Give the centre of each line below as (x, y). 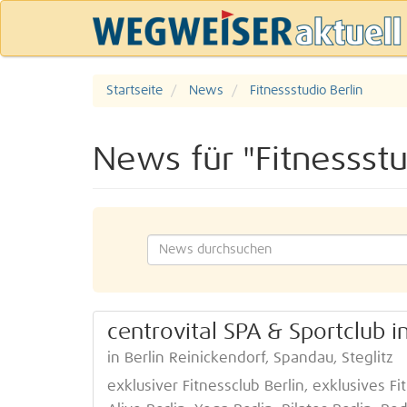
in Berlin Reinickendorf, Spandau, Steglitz (250, 358)
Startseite (134, 91)
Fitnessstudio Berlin (306, 91)
